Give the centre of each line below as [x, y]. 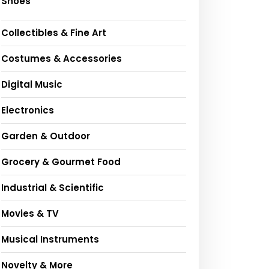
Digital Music [32, 85]
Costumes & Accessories [62, 59]
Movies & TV [30, 214]
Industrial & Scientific [53, 188]
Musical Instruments [50, 240]
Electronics [28, 110]
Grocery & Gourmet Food [61, 162]
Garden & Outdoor [46, 136]
